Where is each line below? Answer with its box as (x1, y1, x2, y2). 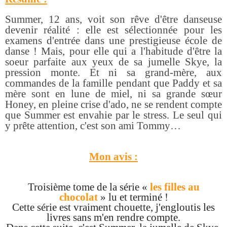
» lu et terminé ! (100, 191, 168, 203)
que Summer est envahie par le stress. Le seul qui (5, 108, 222, 121)
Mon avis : (89, 150, 138, 163)
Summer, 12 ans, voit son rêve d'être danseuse (5, 13, 222, 25)
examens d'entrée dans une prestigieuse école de (5, 34, 222, 47)
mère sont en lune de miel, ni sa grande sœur (5, 87, 222, 100)
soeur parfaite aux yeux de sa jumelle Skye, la (5, 55, 222, 68)
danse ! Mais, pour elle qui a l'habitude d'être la (5, 45, 222, 57)
